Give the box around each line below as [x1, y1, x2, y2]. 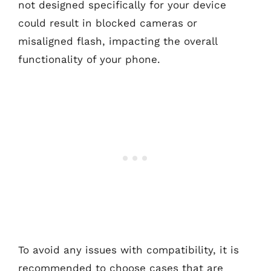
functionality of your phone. [18, 53, 160, 65]
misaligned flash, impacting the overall [18, 34, 217, 47]
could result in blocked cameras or [18, 16, 197, 29]
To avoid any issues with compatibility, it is [18, 244, 239, 256]
